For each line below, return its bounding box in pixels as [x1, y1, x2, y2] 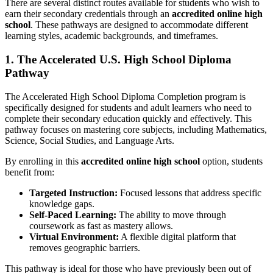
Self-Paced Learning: [29, 209, 116, 220]
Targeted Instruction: [29, 187, 118, 198]
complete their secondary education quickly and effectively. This [5, 113, 252, 124]
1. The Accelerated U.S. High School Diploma [5, 53, 232, 66]
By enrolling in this [5, 155, 81, 166]
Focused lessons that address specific [118, 187, 261, 198]
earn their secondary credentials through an [5, 9, 172, 19]
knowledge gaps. [29, 198, 94, 209]
